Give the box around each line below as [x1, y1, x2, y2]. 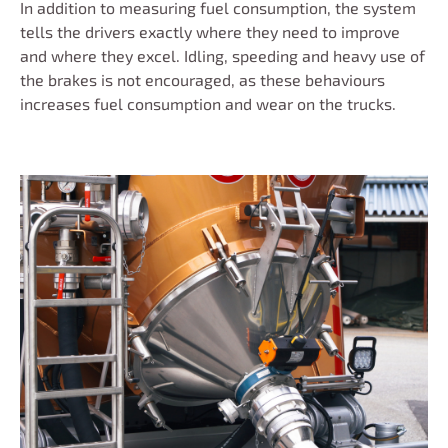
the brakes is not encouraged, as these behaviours [20, 69, 385, 89]
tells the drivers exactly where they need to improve [20, 21, 400, 41]
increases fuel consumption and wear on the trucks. [20, 93, 396, 113]
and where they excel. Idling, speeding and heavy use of [20, 45, 425, 65]
